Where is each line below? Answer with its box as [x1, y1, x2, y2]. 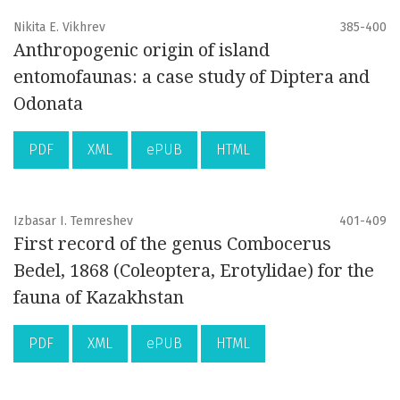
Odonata [13, 93, 83, 115]
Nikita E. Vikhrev [13, 20, 105, 36]
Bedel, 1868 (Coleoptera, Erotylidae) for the [13, 260, 374, 282]
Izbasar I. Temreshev [13, 213, 133, 229]
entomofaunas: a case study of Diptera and [13, 66, 370, 88]
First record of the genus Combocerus [13, 233, 331, 255]
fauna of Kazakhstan [13, 287, 184, 309]
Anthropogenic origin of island [13, 39, 270, 62]
